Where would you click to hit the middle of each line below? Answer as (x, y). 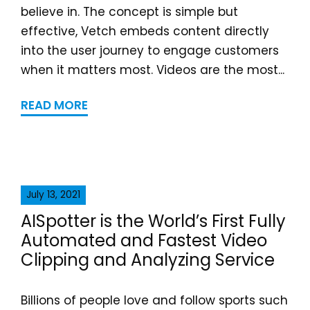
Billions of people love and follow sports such (154, 300)
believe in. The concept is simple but (129, 12)
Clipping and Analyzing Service (148, 260)
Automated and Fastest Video (144, 240)
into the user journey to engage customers (150, 51)
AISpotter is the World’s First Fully (153, 221)
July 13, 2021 (53, 195)
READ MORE (54, 105)
